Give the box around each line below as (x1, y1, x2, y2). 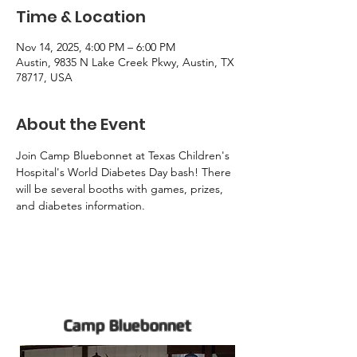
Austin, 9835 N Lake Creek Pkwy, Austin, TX (16, 55, 234, 70)
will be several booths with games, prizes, (16, 182, 226, 197)
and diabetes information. (16, 198, 148, 214)
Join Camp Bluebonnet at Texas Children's (16, 148, 233, 163)
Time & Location (16, 6, 146, 29)
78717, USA (16, 70, 73, 85)
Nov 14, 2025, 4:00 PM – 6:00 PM (16, 40, 175, 55)
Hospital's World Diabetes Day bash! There (16, 165, 234, 180)
